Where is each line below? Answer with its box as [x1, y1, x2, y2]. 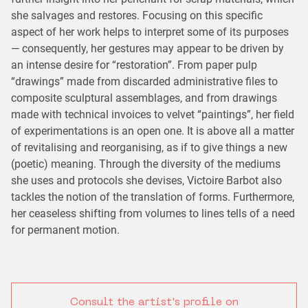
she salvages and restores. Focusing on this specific [11, 9, 263, 23]
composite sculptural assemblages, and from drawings [11, 91, 277, 105]
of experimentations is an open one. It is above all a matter [11, 124, 294, 138]
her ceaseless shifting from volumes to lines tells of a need [11, 207, 295, 221]
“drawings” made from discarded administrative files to [11, 75, 278, 89]
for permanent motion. [11, 223, 120, 237]
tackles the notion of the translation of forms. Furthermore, [11, 190, 294, 204]
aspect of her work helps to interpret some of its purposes [11, 25, 289, 39]
